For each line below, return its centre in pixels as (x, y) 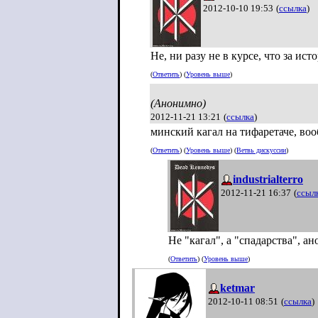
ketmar (237, 288)
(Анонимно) (178, 103)
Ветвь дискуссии (261, 150)
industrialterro (268, 179)
